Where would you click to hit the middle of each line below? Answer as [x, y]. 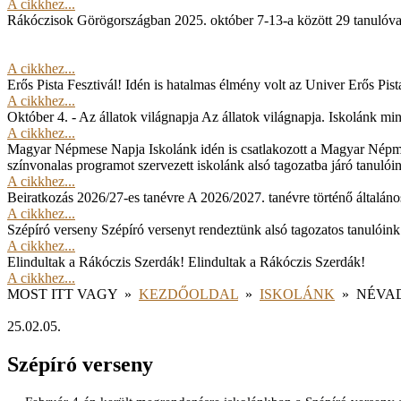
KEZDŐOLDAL [188, 294]
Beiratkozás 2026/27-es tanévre [96, 197]
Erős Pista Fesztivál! [64, 85]
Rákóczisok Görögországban [89, 20]
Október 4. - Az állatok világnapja [103, 117]
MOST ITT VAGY [62, 294]
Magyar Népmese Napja [76, 149]
